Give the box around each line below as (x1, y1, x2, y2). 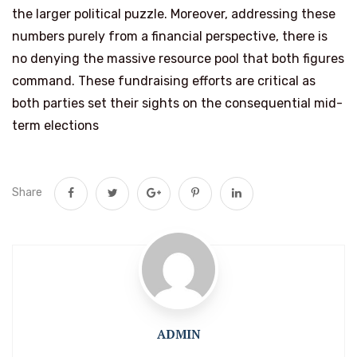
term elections (12, 118, 99, 133)
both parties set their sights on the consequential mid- (12, 96, 343, 111)
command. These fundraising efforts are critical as (12, 73, 316, 88)
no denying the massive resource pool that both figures (12, 51, 344, 66)
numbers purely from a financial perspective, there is (12, 29, 328, 44)
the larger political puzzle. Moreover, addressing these (12, 6, 335, 22)
